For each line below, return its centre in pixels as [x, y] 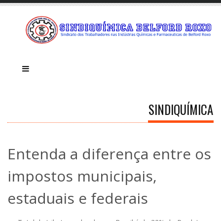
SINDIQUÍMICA [181, 109]
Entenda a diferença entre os [109, 153]
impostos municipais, [82, 176]
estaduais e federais [78, 198]
